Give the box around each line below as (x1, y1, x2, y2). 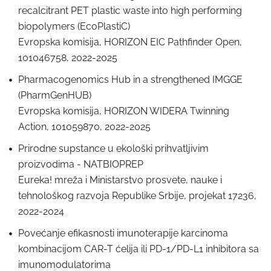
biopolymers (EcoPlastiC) (18, 21, 130, 32)
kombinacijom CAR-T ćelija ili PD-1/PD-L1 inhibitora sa (18, 243, 259, 255)
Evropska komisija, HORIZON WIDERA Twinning (18, 105, 229, 117)
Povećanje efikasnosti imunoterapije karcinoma (18, 227, 228, 239)
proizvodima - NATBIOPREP (18, 158, 143, 170)
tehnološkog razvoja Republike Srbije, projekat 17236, (18, 190, 256, 201)
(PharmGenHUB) (18, 90, 91, 101)
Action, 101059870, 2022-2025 (18, 121, 151, 132)
